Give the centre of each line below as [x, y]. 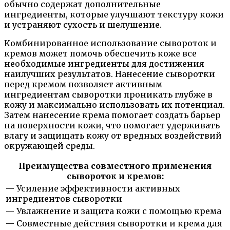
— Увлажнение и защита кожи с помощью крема [113, 211]
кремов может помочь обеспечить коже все [100, 53]
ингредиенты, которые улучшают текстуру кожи [114, 14]
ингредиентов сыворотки [64, 198]
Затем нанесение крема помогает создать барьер [112, 115]
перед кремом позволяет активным [83, 84]
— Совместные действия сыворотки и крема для [114, 223]
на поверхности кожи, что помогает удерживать [112, 125]
